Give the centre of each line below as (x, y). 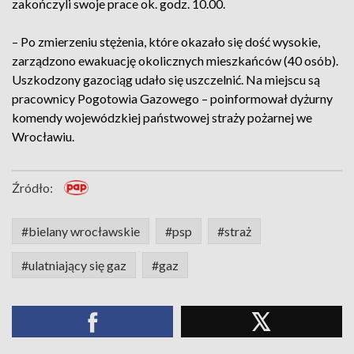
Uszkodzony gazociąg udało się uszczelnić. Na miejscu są (166, 79)
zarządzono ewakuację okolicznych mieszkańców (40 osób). (175, 60)
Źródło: (32, 188)
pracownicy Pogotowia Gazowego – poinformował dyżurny (172, 98)
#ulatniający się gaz (74, 265)
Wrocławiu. (43, 136)
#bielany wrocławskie (81, 231)
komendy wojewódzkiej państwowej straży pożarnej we (162, 117)
